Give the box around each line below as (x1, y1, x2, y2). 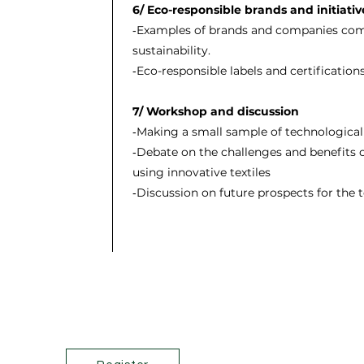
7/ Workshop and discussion (132, 104, 302, 119)
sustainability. (132, 43, 210, 58)
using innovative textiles (132, 165, 271, 180)
